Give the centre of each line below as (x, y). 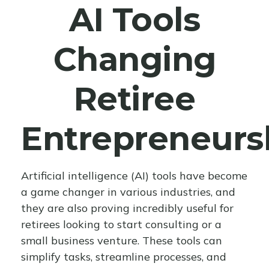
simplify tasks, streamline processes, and (124, 257)
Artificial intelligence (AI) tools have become (134, 176)
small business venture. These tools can (122, 240)
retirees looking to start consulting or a (121, 224)
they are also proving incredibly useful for (127, 208)
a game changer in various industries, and (128, 192)
